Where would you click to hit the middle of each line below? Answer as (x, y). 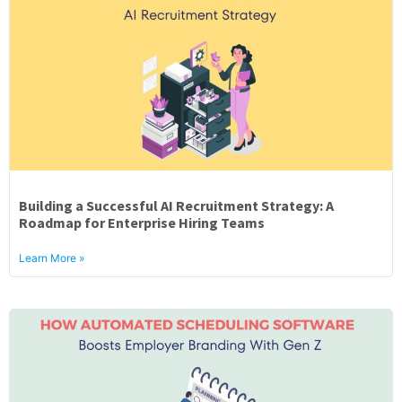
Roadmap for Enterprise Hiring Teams (142, 223)
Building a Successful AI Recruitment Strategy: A (176, 205)
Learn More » (52, 258)
